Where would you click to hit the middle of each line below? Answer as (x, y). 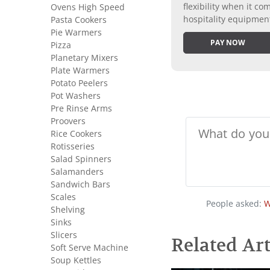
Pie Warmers (76, 33)
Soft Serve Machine (89, 248)
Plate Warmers (80, 71)
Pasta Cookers (79, 20)
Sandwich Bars (80, 184)
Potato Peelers (79, 83)
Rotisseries (73, 146)
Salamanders (77, 172)
